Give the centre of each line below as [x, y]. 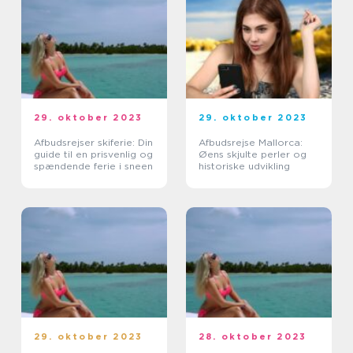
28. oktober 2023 [253, 336]
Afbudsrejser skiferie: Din [93, 142]
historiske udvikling [244, 166]
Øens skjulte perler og [253, 154]
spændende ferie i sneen [93, 166]
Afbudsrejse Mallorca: [251, 142]
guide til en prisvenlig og [93, 154]
